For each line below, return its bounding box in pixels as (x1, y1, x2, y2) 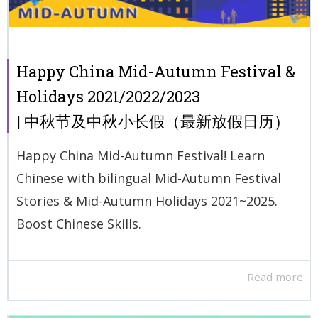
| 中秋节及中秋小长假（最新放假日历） (16, 110, 290, 131)
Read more (247, 270, 303, 285)
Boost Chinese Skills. (16, 214, 141, 232)
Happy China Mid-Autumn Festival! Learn (16, 146, 265, 164)
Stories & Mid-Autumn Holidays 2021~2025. (16, 192, 278, 209)
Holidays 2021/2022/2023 (16, 85, 200, 106)
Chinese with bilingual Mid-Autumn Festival (16, 169, 281, 187)
